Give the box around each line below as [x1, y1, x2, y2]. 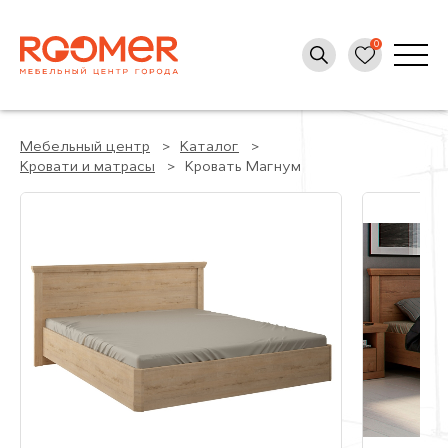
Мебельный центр [20, 140, 150, 155]
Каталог [180, 140, 239, 155]
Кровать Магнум [185, 160, 301, 175]
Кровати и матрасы [20, 160, 155, 175]
